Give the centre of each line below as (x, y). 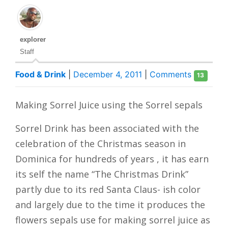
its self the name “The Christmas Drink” (102, 174)
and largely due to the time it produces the (110, 205)
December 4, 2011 (108, 74)
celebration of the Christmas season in (101, 144)
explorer (33, 39)
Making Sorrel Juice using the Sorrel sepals (109, 105)
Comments (172, 74)
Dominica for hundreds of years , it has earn (112, 159)
